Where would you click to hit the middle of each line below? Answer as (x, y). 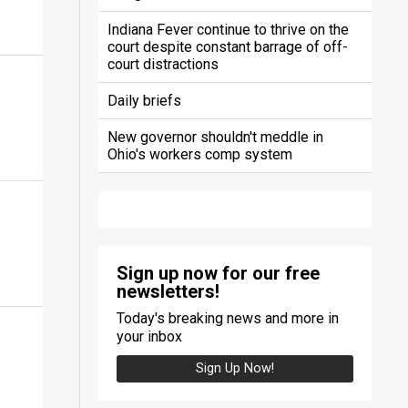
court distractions (163, 64)
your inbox (149, 336)
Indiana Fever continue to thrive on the (228, 29)
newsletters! (168, 291)
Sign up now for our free (218, 273)
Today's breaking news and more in (227, 318)
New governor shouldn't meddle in (215, 137)
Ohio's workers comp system (199, 154)
